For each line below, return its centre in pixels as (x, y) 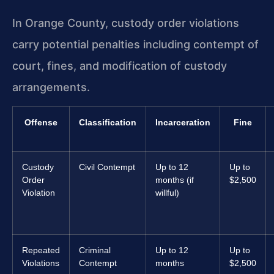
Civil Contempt (107, 167)
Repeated (41, 250)
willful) (167, 193)
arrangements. (51, 87)
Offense (41, 123)
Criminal (95, 250)
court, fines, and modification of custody (120, 66)
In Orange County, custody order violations (126, 23)
